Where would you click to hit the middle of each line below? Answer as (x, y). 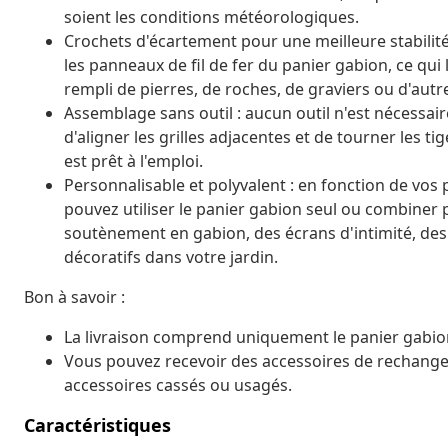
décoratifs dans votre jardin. (171, 256)
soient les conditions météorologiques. (211, 16)
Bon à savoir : (74, 296)
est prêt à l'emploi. (133, 160)
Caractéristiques (97, 424)
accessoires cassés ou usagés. (178, 384)
